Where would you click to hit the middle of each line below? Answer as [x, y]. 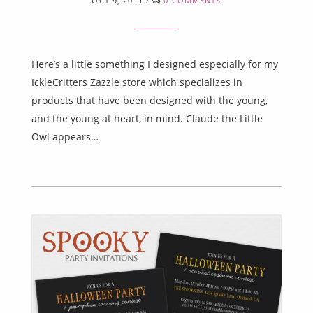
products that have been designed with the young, [150, 101]
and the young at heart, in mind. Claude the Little [147, 119]
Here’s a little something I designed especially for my [155, 64]
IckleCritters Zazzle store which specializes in [137, 82]
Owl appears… [65, 137]
